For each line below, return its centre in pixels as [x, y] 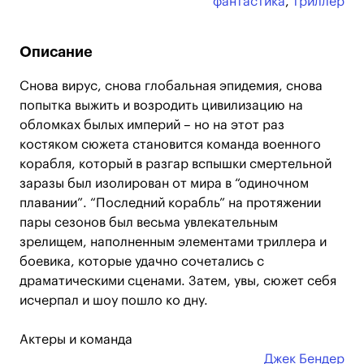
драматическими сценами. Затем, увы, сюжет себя [178, 281]
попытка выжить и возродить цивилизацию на [161, 106]
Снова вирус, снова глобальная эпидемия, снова [171, 86]
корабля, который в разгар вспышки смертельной [175, 164]
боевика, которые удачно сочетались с [142, 262]
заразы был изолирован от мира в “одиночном [164, 184]
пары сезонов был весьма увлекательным [149, 223]
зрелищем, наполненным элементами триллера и [173, 242]
